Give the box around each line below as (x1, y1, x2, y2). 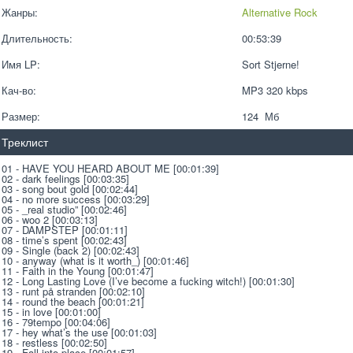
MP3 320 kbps (241, 82, 314, 98)
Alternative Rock (241, 4, 318, 20)
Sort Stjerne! (241, 56, 299, 72)
